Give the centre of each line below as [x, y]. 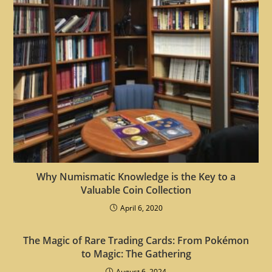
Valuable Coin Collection [136, 190]
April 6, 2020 [141, 208]
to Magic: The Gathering [136, 254]
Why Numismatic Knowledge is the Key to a [136, 177]
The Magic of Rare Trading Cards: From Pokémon [136, 241]
